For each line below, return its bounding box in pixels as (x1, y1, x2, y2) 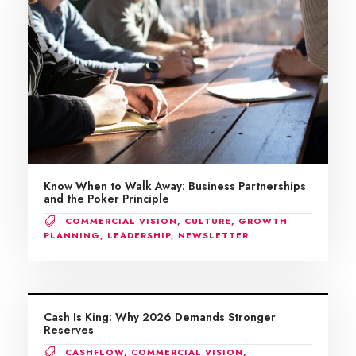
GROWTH (238, 214, 288, 227)
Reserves (44, 321, 94, 338)
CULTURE (184, 214, 231, 227)
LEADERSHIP (107, 228, 171, 242)
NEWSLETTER (178, 228, 249, 242)
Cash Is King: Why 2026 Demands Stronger (44, 308, 276, 325)
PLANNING (44, 228, 100, 242)
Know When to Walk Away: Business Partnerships (44, 177, 306, 194)
